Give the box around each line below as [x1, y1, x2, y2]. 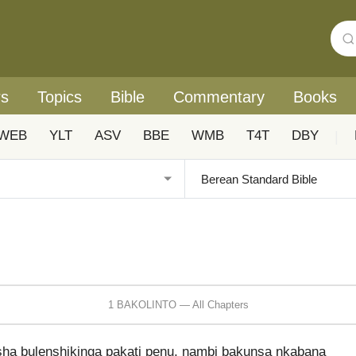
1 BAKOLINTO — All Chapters [107, 298, 249, 311]
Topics [37, 88, 82, 106]
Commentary [173, 88, 265, 106]
